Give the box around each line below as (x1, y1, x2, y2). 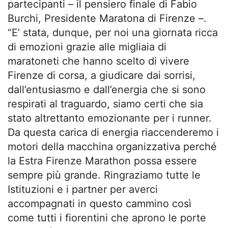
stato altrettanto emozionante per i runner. (8, 111, 212, 124)
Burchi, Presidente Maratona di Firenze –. (8, 12, 207, 24)
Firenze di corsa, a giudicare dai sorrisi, (8, 69, 195, 81)
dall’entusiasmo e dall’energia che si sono (8, 83, 206, 96)
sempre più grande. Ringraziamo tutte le (8, 168, 201, 181)
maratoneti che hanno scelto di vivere (8, 54, 189, 67)
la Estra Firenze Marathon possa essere (8, 154, 197, 167)
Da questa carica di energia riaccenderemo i (8, 126, 219, 138)
